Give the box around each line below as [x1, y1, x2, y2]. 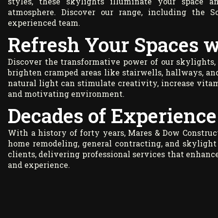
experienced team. [8, 18, 80, 28]
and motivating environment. [8, 89, 125, 99]
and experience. [8, 160, 70, 170]
